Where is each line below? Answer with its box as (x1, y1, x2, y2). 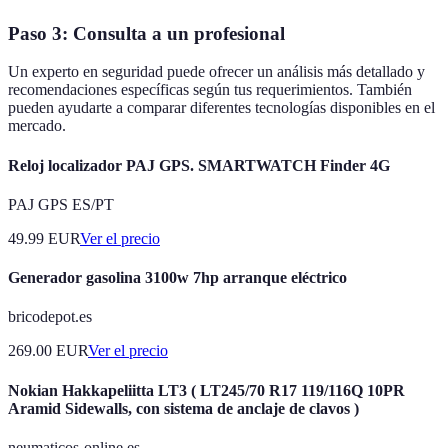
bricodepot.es (8, 308, 92, 326)
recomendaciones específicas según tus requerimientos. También (8, 81, 412, 99)
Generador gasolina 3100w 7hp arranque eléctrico (8, 269, 347, 287)
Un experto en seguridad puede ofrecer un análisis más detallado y (8, 63, 425, 81)
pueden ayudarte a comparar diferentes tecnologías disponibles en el (8, 99, 435, 117)
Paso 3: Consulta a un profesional (8, 22, 285, 44)
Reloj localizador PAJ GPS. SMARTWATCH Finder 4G (8, 156, 390, 174)
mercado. (8, 117, 66, 135)
